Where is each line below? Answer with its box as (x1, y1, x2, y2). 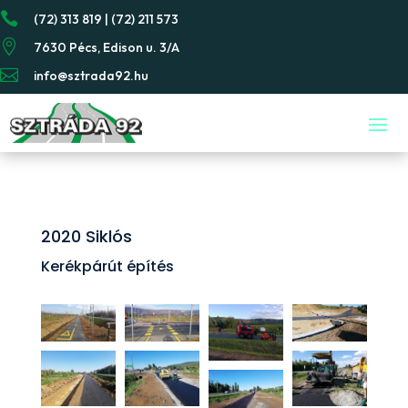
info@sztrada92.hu (34, 67, 148, 84)
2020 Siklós (40, 224, 132, 248)
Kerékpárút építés (40, 255, 174, 277)
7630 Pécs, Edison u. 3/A (34, 39, 179, 56)
